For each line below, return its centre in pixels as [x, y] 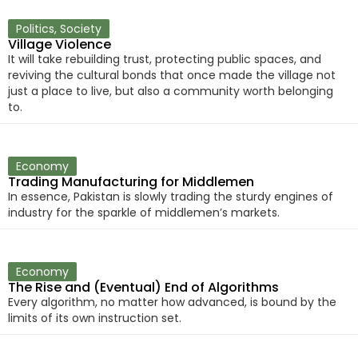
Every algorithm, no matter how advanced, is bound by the [172, 302]
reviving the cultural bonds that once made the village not [172, 76]
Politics [35, 29]
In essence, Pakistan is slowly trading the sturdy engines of [171, 197]
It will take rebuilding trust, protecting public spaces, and [165, 60]
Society [81, 29]
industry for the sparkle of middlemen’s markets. [144, 213]
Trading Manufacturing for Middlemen [131, 182]
